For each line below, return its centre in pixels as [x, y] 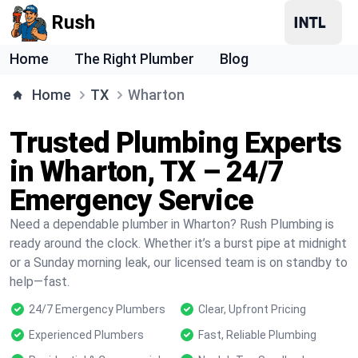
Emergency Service [131, 201]
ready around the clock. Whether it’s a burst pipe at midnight [178, 243]
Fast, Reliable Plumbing [257, 335]
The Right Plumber [134, 59]
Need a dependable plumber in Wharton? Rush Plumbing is [172, 224]
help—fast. [40, 282]
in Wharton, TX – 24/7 [147, 172]
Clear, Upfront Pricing [252, 309]
